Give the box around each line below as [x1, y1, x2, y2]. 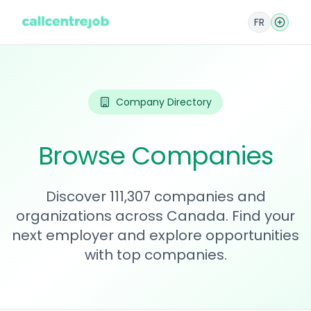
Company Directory [116, 95, 212, 109]
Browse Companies [37, 138, 274, 174]
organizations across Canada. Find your [16, 206, 295, 226]
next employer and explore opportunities [12, 226, 299, 245]
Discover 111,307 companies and [45, 187, 266, 206]
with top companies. [84, 245, 227, 264]
